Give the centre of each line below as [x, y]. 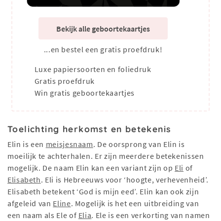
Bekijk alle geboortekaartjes [103, 28]
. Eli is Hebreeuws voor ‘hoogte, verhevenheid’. [125, 180]
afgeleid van [30, 203]
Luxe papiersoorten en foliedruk [92, 69]
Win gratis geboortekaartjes [84, 93]
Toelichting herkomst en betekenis [89, 129]
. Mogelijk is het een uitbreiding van [135, 203]
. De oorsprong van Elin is [139, 144]
